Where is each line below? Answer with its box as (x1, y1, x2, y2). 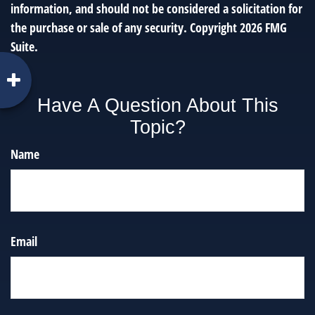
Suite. (11, 37, 38, 55)
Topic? (129, 116, 186, 138)
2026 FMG (240, 18, 287, 36)
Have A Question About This (37, 94, 278, 116)
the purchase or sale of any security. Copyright (11, 18, 240, 36)
